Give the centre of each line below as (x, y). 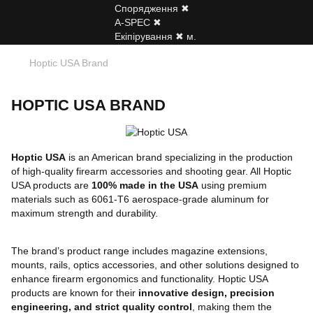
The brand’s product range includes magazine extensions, (139, 251)
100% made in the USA (145, 185)
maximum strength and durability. (85, 213)
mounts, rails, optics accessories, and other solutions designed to (155, 265)
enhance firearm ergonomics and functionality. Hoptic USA (139, 279)
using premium (233, 185)
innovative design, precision (206, 293)
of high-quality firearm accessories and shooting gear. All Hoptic (151, 172)
